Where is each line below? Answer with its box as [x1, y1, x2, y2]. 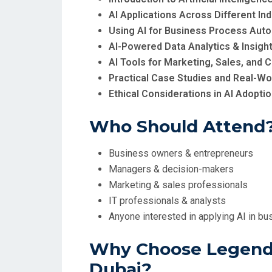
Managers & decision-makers [109, 163, 234, 175]
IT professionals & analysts [109, 195, 226, 206]
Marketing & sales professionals [109, 179, 248, 191]
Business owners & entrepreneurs [109, 148, 253, 159]
